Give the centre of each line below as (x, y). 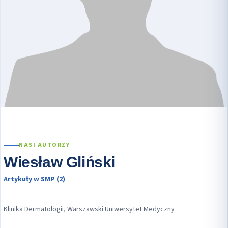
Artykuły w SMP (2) (34, 179)
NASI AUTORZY (44, 145)
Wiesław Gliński (59, 162)
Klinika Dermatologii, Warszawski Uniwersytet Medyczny (89, 209)
